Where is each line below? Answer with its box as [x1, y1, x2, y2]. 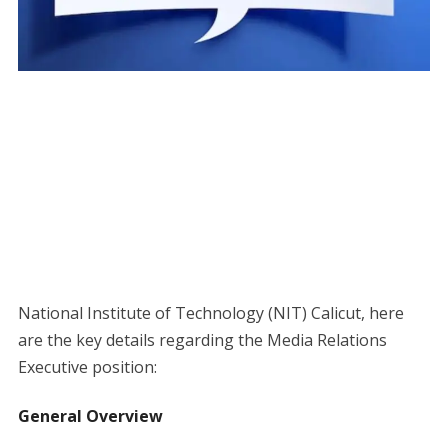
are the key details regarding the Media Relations [17, 328, 387, 351]
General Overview [17, 404, 163, 427]
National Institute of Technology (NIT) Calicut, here [17, 301, 404, 324]
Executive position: [17, 355, 157, 378]
